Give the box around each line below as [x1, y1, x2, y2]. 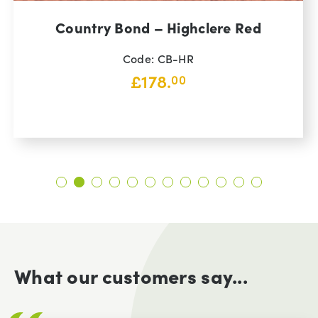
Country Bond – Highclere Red [55, 17, 261, 38]
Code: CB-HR [122, 50, 194, 67]
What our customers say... [14, 262, 248, 290]
